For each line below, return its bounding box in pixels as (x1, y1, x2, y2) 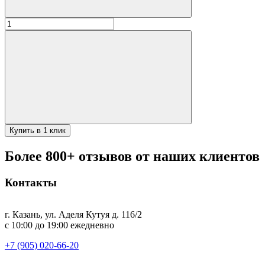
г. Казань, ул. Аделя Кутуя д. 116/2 (5, 209, 142, 220)
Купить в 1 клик (9, 125, 66, 135)
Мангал (4, 38, 35, 49)
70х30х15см (4, 70, 52, 80)
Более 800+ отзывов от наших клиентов (5, 148, 260, 164)
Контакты (5, 176, 57, 189)
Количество (4, 17, 51, 27)
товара (4, 27, 31, 38)
